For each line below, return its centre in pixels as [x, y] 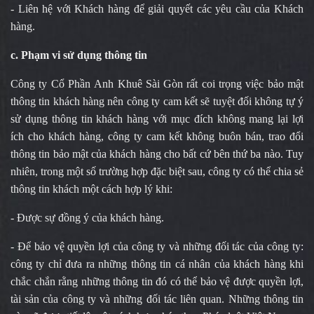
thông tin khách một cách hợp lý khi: [96, 189]
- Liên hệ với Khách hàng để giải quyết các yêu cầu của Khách [157, 9]
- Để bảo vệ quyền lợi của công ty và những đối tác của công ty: [157, 246]
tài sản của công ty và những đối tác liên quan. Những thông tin [157, 299]
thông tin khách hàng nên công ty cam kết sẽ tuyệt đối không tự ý [157, 101]
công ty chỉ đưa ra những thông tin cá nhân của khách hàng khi [157, 264]
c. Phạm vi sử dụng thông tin [80, 55]
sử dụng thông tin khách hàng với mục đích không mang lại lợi [157, 119]
